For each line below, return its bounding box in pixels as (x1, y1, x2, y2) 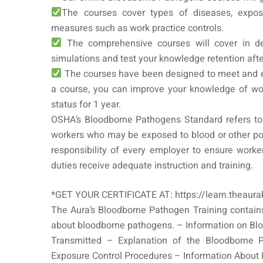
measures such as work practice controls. (51, 21, 224, 35)
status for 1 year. (51, 97, 121, 112)
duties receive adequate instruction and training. (51, 158, 253, 173)
